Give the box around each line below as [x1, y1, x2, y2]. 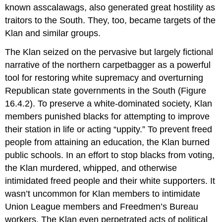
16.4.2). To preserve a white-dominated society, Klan [5, 99, 213, 109]
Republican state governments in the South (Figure [5, 86, 207, 96]
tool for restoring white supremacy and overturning [5, 73, 204, 83]
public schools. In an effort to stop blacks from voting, [5, 150, 215, 161]
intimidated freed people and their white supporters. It [5, 176, 216, 186]
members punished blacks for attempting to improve [5, 111, 210, 122]
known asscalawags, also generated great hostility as [5, 2, 216, 12]
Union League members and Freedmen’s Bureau [5, 202, 199, 212]
